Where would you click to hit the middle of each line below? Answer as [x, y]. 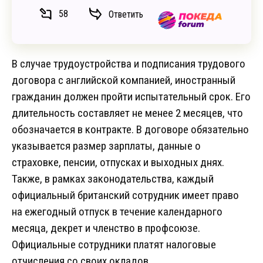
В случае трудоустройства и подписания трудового [129, 64]
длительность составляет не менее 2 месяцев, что [127, 113]
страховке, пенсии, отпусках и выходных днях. [118, 163]
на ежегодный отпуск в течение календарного [117, 212]
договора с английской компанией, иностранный [124, 80]
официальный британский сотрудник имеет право [125, 195]
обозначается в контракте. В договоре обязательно [130, 130]
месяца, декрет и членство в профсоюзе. [106, 228]
